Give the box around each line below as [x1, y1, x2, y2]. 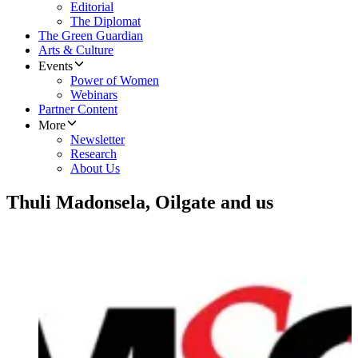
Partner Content [38, 102, 117, 117]
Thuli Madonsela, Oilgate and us [6, 192, 273, 213]
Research [70, 147, 117, 161]
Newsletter [70, 133, 125, 147]
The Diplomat [70, 14, 141, 29]
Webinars [70, 88, 117, 102]
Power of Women [70, 74, 159, 88]
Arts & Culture [38, 43, 113, 58]
